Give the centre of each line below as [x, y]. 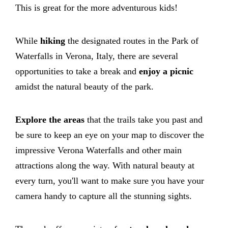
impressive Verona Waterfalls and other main [98, 150]
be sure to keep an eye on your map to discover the [110, 135]
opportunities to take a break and [77, 72]
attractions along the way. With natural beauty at [105, 166]
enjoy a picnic [166, 72]
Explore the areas [51, 120]
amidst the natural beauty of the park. [84, 87]
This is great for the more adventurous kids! [96, 8]
